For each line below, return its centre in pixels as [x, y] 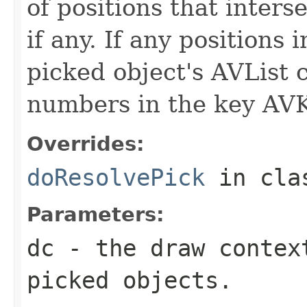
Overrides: [86, 144]
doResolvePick [116, 177]
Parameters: [96, 214]
